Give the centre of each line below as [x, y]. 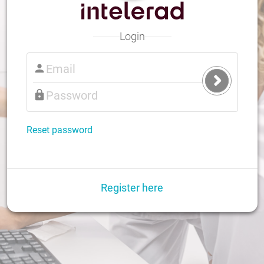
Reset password [59, 130]
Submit [229, 86]
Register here [132, 187]
